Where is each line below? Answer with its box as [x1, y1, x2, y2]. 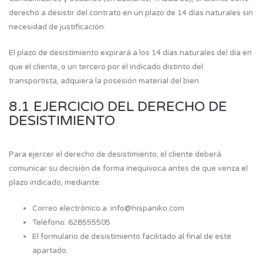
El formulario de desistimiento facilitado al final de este [32, 232, 231, 241]
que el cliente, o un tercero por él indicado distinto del [9, 62, 203, 72]
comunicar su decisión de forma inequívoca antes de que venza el [9, 164, 248, 173]
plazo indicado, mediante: [9, 178, 101, 187]
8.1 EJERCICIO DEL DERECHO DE [9, 99, 227, 115]
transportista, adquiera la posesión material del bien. [9, 76, 201, 86]
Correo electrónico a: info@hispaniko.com [32, 204, 184, 213]
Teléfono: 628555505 [32, 218, 110, 227]
